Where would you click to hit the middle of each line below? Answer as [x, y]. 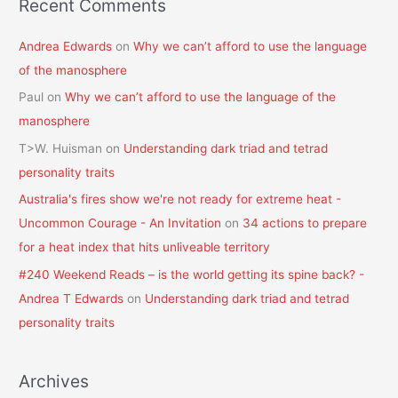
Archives [54, 381]
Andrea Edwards [66, 46]
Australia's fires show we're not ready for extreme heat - [180, 199]
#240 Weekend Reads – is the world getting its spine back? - [192, 274]
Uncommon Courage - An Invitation [120, 223]
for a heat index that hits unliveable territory [145, 247]
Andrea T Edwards [72, 298]
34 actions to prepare [305, 223]
